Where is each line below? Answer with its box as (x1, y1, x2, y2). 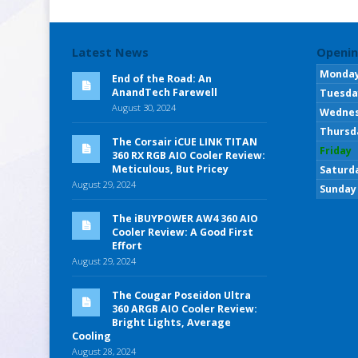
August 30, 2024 (112, 101, 176, 113)
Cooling (72, 328, 111, 343)
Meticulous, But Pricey (112, 161, 229, 176)
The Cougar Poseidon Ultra (112, 288, 251, 302)
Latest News (72, 43, 149, 60)
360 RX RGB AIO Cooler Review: (112, 148, 265, 162)
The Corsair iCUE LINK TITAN (112, 134, 257, 149)
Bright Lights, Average (112, 315, 231, 329)
